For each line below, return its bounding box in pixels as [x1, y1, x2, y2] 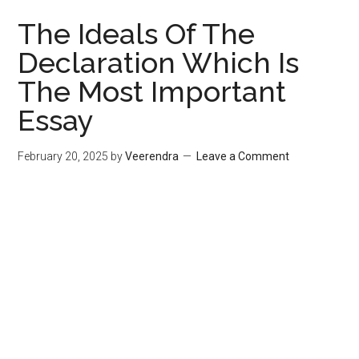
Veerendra [125, 150, 179, 163]
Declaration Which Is [18, 46, 300, 79]
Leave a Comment [196, 150, 290, 163]
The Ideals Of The [18, 17, 256, 50]
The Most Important [18, 75, 287, 108]
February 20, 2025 [18, 150, 109, 163]
